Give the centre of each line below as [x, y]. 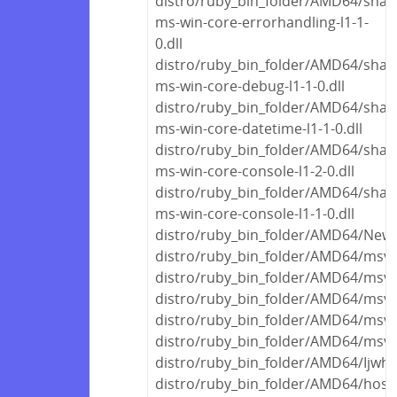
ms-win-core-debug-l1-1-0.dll [250, 86]
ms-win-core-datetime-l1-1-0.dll [259, 128]
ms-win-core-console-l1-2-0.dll [255, 171]
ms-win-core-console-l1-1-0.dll [255, 213]
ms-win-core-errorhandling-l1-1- [262, 22]
